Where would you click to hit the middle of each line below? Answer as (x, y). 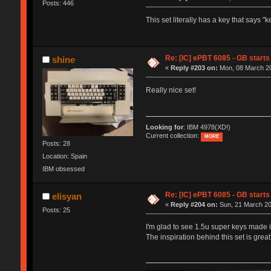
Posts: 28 (56, 143)
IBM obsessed (63, 169)
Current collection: (173, 136)
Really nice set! (171, 90)
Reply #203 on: (194, 67)
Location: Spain (64, 156)
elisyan (67, 196)
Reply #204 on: (194, 204)
